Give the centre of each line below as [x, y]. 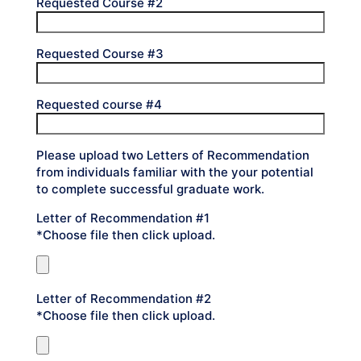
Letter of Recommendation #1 [123, 218]
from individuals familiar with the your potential [175, 172]
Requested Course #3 [100, 54]
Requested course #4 [99, 104]
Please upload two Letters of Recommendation [173, 155]
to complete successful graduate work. [150, 189]
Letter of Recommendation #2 [124, 299]
